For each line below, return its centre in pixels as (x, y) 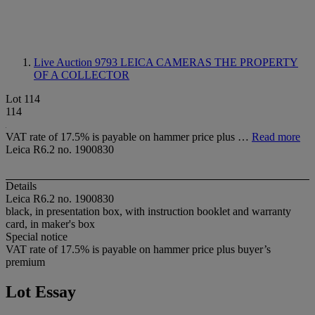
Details (21, 186)
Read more (276, 137)
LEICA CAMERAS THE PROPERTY (209, 62)
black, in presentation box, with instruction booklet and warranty (148, 212)
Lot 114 (23, 99)
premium (25, 262)
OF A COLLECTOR (82, 75)
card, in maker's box (50, 224)
